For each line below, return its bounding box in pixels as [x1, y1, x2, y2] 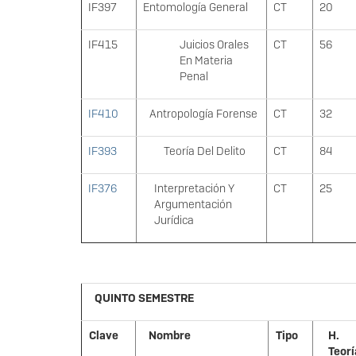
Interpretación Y [153, 181, 234, 196]
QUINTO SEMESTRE [94, 291, 194, 306]
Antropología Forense [149, 106, 258, 122]
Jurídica [153, 213, 194, 228]
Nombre [148, 328, 191, 343]
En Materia [179, 53, 233, 68]
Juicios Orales [179, 37, 249, 52]
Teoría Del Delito [163, 144, 246, 159]
